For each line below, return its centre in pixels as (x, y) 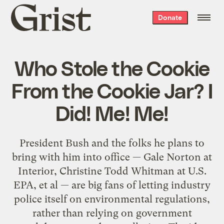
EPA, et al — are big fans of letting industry (112, 185)
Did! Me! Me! (112, 112)
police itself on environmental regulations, (112, 199)
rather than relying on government (112, 213)
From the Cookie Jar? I (112, 90)
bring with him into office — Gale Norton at (112, 157)
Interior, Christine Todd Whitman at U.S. (112, 171)
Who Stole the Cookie (112, 67)
